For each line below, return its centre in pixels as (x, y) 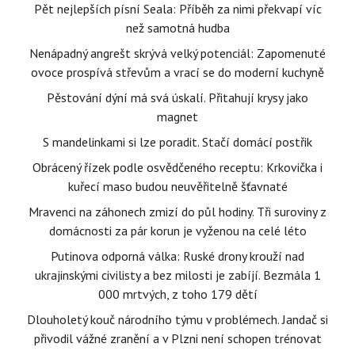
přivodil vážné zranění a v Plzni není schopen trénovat (177, 338)
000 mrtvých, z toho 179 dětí (177, 294)
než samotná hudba (177, 28)
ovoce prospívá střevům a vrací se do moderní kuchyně (177, 72)
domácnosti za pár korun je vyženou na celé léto (177, 231)
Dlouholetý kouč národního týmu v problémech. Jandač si (177, 319)
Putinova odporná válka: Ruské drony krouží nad (177, 256)
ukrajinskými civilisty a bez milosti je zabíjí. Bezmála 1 (177, 275)
